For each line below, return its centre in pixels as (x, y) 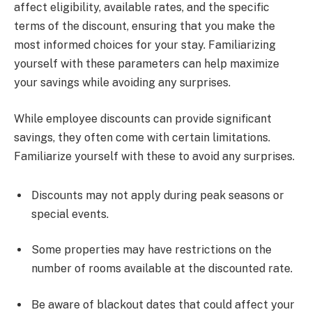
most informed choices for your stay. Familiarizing (145, 45)
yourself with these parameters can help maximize (147, 64)
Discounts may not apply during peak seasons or (158, 195)
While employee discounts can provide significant (143, 118)
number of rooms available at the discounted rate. (162, 269)
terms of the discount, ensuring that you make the (145, 26)
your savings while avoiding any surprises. (122, 83)
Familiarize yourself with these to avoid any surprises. (154, 156)
